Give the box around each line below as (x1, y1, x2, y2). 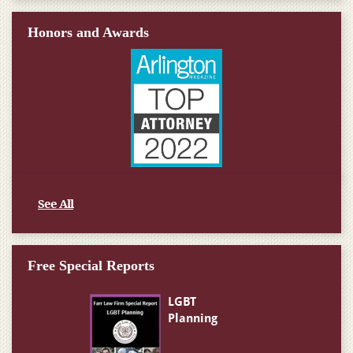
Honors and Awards (28, 24, 149, 40)
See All (38, 195, 73, 211)
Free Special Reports (28, 258, 154, 273)
